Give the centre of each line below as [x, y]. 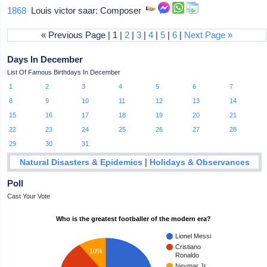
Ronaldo [187, 255]
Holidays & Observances [199, 162]
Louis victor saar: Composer [86, 10]
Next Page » [209, 35]
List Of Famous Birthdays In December [64, 72]
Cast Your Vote [29, 196]
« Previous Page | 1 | [83, 35]
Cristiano [188, 246]
